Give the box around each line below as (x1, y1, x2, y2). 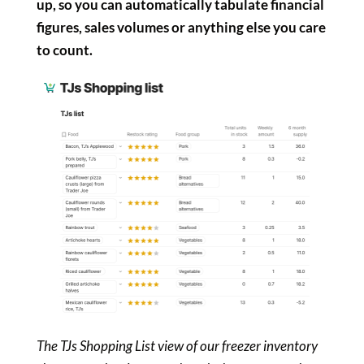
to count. (36, 41, 93, 59)
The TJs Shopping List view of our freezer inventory (36, 336, 318, 354)
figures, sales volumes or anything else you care (36, 19, 326, 37)
